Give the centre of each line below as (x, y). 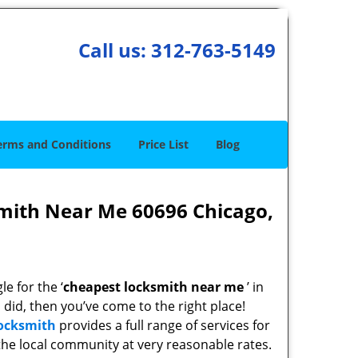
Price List (163, 144)
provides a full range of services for (163, 325)
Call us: (114, 50)
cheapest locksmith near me (153, 287)
